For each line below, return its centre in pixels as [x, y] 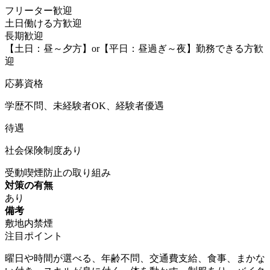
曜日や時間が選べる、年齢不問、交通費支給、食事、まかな [135, 258]
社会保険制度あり [43, 150]
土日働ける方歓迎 [43, 23]
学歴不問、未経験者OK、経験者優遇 [84, 105]
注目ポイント [34, 236]
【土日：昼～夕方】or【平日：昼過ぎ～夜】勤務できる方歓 [134, 48]
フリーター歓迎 [39, 10]
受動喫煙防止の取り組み [58, 172]
